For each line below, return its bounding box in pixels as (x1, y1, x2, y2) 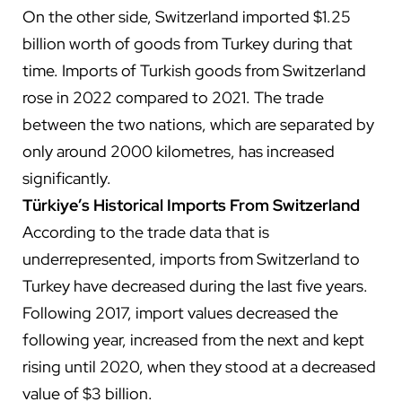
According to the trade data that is (22, 221, 269, 242)
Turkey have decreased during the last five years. (22, 275, 368, 296)
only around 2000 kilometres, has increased (22, 140, 335, 162)
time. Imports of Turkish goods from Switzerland (22, 59, 366, 81)
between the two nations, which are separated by (22, 113, 374, 135)
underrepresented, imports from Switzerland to (22, 248, 360, 269)
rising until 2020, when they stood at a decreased (22, 355, 376, 377)
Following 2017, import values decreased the (22, 301, 338, 323)
